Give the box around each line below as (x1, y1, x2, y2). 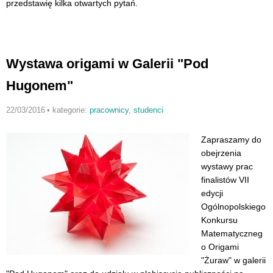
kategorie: (52, 105, 90, 115)
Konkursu (201, 215, 238, 225)
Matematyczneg (201, 229, 263, 239)
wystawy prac (201, 161, 253, 172)
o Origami (201, 242, 239, 252)
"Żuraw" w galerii (201, 255, 266, 266)
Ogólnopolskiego (201, 202, 266, 212)
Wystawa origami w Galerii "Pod (6, 56, 208, 72)
